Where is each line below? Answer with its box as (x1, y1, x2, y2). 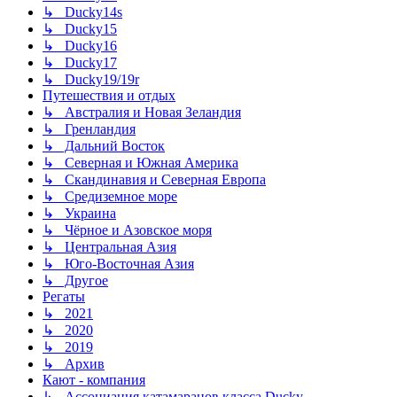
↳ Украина (43, 206, 116, 222)
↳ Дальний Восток (43, 138, 165, 154)
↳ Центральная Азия (43, 239, 176, 255)
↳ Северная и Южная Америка (43, 155, 238, 171)
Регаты (43, 289, 85, 305)
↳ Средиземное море (43, 189, 177, 205)
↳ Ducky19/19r (43, 72, 139, 88)
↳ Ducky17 (43, 55, 117, 71)
